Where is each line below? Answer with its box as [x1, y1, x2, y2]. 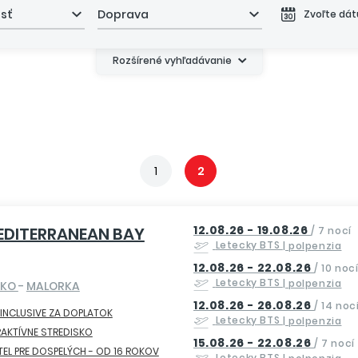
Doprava [97, 6, 149, 22]
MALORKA [26, 277, 80, 294]
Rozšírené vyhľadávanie [112, 53, 232, 67]
